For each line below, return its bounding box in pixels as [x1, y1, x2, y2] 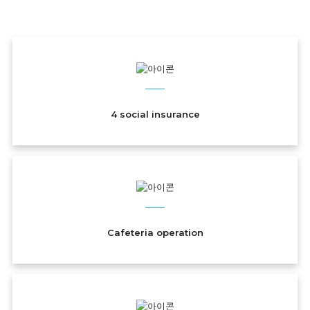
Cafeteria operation [107, 227, 203, 239]
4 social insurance [110, 108, 200, 120]
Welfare [12, 15, 61, 29]
